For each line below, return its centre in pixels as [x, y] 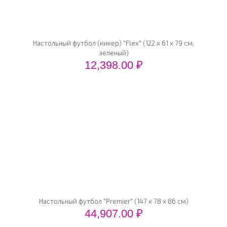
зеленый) [113, 53]
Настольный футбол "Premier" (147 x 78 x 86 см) [113, 201]
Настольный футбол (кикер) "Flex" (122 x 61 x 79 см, [113, 43]
